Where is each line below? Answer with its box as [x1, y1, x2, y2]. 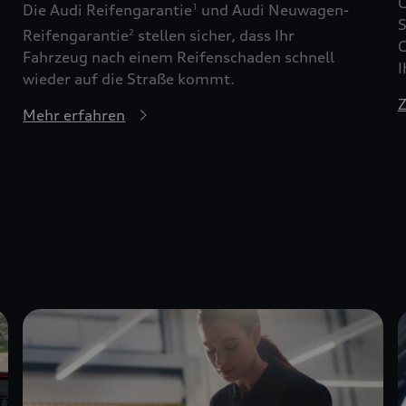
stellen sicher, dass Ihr [134, 26, 295, 45]
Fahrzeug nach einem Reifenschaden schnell [23, 48, 335, 67]
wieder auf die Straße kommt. [23, 70, 236, 89]
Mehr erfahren [23, 106, 126, 125]
